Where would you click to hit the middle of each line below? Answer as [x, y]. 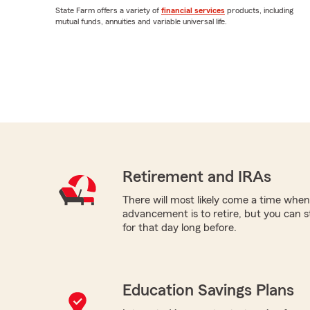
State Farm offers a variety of [108, 11]
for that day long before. [179, 227]
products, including [259, 11]
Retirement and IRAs [197, 177]
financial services [193, 11]
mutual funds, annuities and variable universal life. [141, 22]
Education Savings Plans [208, 290]
